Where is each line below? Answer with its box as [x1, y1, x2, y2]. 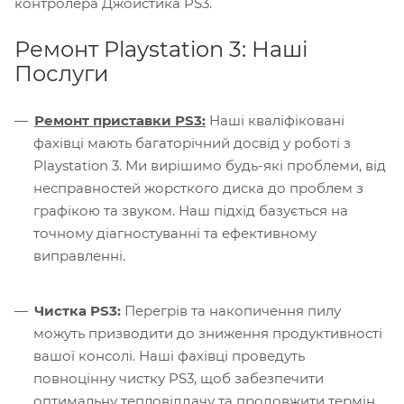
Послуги [14, 60, 109, 87]
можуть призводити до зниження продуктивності [33, 324, 382, 342]
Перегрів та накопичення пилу [121, 301, 341, 319]
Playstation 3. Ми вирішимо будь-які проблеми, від [33, 156, 386, 174]
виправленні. [33, 246, 125, 264]
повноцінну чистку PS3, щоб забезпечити [33, 369, 324, 387]
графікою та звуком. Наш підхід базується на [33, 201, 348, 219]
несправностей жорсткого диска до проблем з [33, 179, 363, 197]
